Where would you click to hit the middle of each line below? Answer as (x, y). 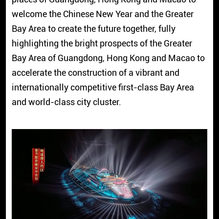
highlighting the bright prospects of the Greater (102, 44)
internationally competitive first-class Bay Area (103, 88)
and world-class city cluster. (66, 102)
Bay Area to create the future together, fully (93, 29)
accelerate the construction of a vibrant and (95, 73)
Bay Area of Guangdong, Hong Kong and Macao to (108, 58)
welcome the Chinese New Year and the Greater (102, 14)
